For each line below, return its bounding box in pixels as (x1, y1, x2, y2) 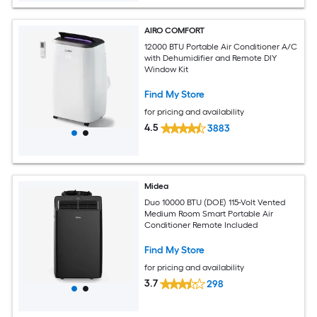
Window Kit (144, 64, 189, 74)
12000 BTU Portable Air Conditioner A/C (144, 41, 298, 52)
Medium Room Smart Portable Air (144, 208, 274, 219)
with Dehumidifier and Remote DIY (144, 52, 277, 63)
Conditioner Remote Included (144, 219, 258, 230)
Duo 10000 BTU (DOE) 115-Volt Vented (144, 197, 287, 207)
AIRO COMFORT (144, 25, 205, 36)
